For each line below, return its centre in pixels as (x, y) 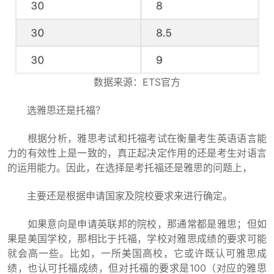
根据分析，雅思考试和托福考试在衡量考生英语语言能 (137, 138)
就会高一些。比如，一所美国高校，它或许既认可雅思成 (137, 253)
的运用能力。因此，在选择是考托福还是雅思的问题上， (130, 168)
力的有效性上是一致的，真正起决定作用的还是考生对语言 (137, 153)
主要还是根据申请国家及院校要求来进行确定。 (120, 196)
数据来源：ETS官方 (137, 82)
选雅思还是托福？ (56, 110)
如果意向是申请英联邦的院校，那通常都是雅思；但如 (137, 224)
